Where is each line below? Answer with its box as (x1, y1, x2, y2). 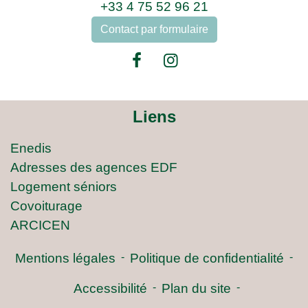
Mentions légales (15, 251, 115, 265)
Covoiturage (10, 199, 82, 213)
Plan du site (162, 281, 231, 296)
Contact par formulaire (100, 23, 208, 35)
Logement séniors (10, 179, 117, 194)
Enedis (10, 141, 52, 155)
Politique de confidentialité (130, 251, 284, 265)
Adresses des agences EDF (10, 160, 177, 175)
